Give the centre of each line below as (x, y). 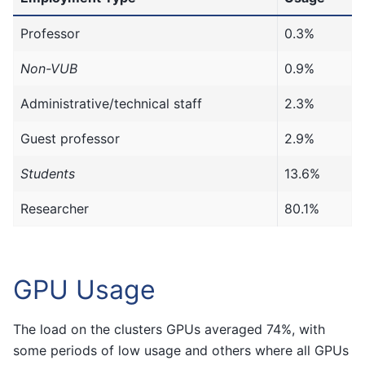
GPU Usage (84, 289)
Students (48, 173)
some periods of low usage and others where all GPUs (181, 350)
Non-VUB (49, 68)
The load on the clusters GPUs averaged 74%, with (169, 329)
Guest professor (70, 138)
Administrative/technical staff (111, 103)
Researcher (55, 208)
